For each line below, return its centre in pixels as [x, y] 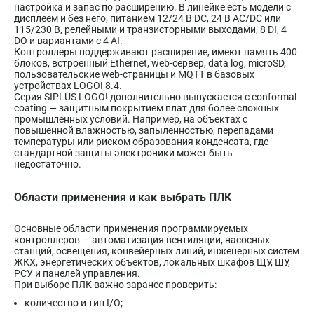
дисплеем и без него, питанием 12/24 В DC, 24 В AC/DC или [148, 19]
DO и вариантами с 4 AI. [68, 41]
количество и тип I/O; [74, 303]
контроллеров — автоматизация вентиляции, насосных [142, 239]
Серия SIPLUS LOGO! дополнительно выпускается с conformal [155, 97]
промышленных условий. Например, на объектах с [131, 120]
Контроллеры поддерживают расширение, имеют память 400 [156, 52]
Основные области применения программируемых [131, 228]
